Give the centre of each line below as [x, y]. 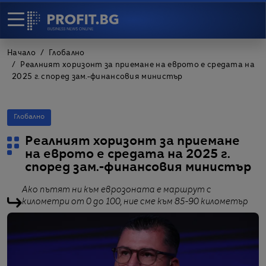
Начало [21, 53]
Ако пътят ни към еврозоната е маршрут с [117, 190]
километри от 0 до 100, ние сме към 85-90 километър [135, 202]
